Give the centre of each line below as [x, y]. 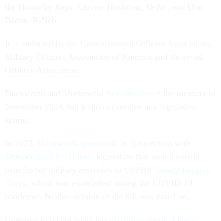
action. [18, 120]
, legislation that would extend [146, 156]
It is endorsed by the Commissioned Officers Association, [108, 43]
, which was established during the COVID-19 [109, 183]
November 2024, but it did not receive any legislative [101, 106]
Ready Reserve [184, 169]
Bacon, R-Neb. [33, 20]
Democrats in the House [48, 156]
